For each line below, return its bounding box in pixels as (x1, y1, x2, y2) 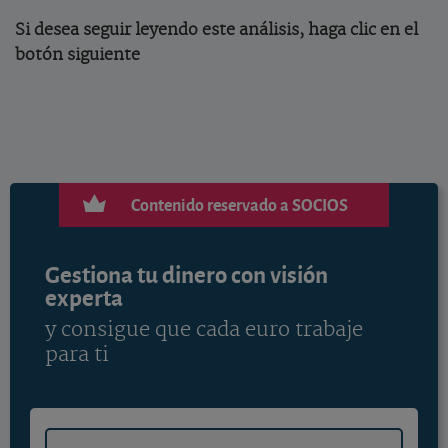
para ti (44, 342, 109, 368)
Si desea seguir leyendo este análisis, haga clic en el (15, 20, 418, 40)
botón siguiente (15, 45, 140, 65)
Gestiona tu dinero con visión (44, 257, 328, 290)
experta (44, 280, 123, 313)
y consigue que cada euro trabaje (44, 317, 363, 343)
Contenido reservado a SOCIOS (131, 192, 348, 216)
